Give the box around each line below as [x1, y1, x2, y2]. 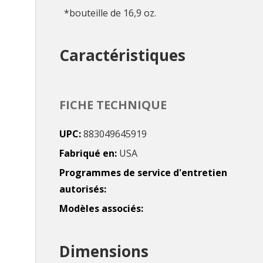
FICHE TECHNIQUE [59, 96, 167, 113]
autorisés [59, 182, 104, 195]
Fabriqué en [59, 146, 114, 160]
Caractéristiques [59, 45, 186, 66]
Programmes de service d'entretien [59, 166, 227, 179]
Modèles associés [59, 201, 141, 215]
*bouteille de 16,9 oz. [64, 6, 156, 19]
